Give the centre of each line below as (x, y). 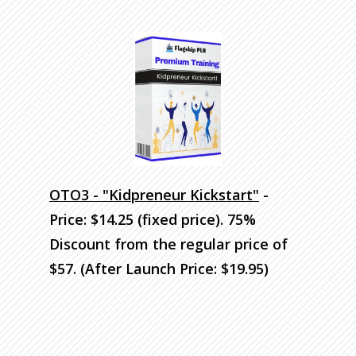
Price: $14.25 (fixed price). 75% (153, 219)
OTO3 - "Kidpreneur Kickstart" (154, 194)
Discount (82, 244)
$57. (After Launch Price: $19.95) (159, 268)
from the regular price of (201, 244)
